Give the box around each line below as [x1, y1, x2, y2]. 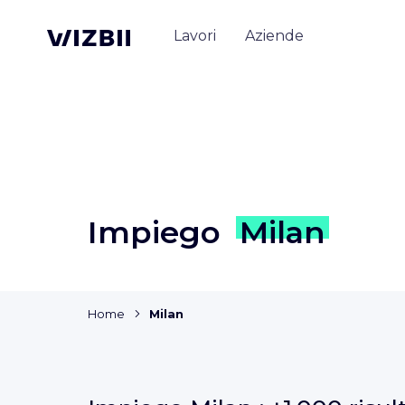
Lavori [174, 26, 216, 44]
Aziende [245, 26, 304, 44]
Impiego [88, 213, 229, 252]
